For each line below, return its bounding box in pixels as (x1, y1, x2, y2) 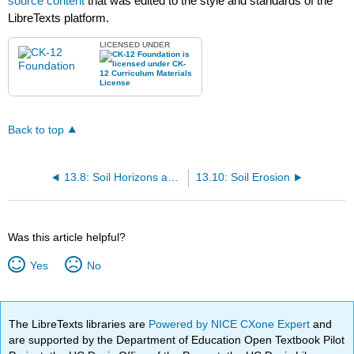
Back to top (8, 124, 65, 137)
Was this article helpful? (8, 231, 126, 244)
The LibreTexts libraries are (9, 317, 149, 330)
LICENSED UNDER (100, 40, 171, 49)
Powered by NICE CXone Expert (149, 317, 314, 330)
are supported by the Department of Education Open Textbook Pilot (9, 333, 345, 346)
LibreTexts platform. (8, 11, 110, 25)
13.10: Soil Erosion (196, 171, 291, 184)
